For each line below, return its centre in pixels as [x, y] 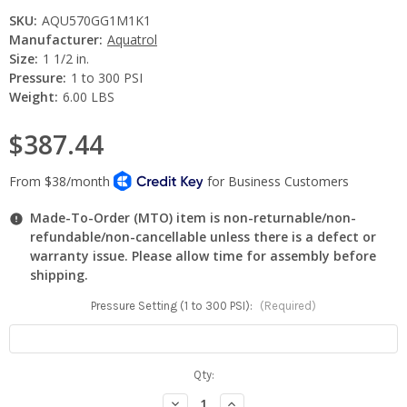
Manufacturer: [56, 39]
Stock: [26, 392]
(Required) [288, 305]
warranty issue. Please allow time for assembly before [203, 255]
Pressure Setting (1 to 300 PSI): [173, 305]
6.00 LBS [88, 96]
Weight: [34, 96]
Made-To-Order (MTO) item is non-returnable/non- [193, 217]
